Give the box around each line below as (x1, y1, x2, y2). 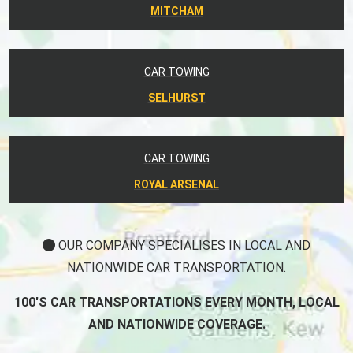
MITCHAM (150, 4, 203, 17)
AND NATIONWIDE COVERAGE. (87, 316, 266, 332)
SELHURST (147, 91, 206, 104)
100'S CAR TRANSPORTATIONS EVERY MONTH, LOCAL (13, 294, 340, 310)
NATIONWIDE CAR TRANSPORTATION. (67, 259, 286, 275)
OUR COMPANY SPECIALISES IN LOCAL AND (55, 237, 310, 253)
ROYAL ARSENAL (134, 177, 219, 191)
